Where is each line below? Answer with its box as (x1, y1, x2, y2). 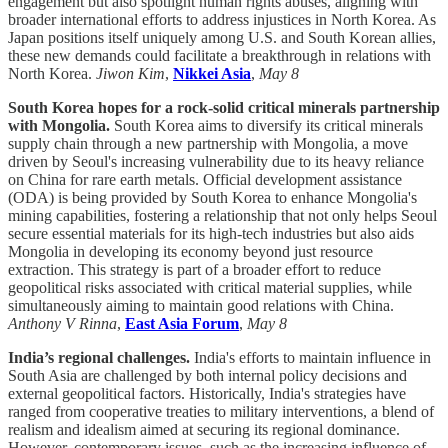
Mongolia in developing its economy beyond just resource (8, 243, 373, 261)
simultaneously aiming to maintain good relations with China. (8, 297, 394, 315)
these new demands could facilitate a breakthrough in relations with (8, 47, 431, 65)
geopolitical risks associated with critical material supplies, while (8, 279, 412, 297)
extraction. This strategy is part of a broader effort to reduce (8, 261, 381, 279)
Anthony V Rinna (8, 315, 117, 333)
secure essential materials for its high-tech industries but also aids (8, 225, 414, 243)
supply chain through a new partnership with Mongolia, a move (8, 135, 408, 153)
